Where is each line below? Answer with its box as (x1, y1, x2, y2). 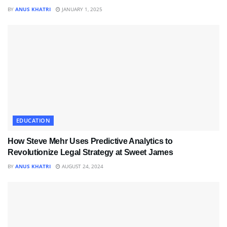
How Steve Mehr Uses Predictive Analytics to (8, 136, 173, 145)
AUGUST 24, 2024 (60, 162, 103, 170)
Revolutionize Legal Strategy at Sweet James (8, 147, 173, 157)
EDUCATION (16, 116, 50, 124)
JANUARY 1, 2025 (60, 5, 102, 13)
